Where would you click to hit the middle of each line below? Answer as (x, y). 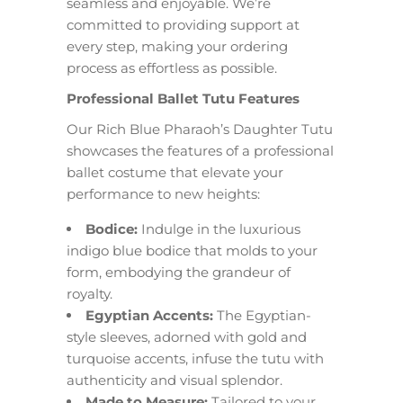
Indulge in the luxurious (219, 229)
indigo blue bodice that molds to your (192, 251)
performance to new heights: (163, 194)
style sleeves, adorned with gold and (187, 337)
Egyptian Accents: (149, 315)
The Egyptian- (262, 315)
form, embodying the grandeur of (179, 272)
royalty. (90, 294)
